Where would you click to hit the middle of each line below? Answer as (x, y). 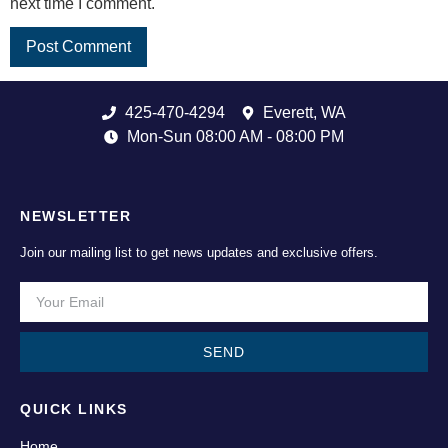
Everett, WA (304, 113)
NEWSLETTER (75, 216)
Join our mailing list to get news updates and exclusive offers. (199, 253)
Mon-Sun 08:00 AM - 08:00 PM (235, 137)
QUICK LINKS (74, 409)
